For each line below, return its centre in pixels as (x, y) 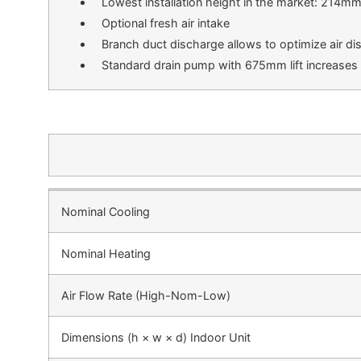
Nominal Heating (106, 253)
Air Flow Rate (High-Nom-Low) (146, 295)
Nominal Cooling (106, 211)
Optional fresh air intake (166, 23)
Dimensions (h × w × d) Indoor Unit (156, 337)
